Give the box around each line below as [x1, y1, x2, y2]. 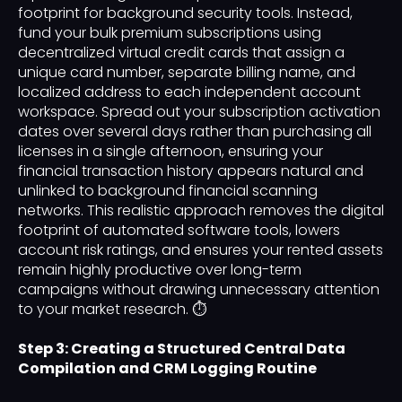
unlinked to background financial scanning [18, 180, 318, 202]
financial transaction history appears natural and [18, 161, 363, 182]
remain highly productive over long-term [18, 259, 301, 281]
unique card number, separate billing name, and [18, 62, 355, 83]
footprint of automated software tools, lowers [18, 220, 340, 241]
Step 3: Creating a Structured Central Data [18, 338, 345, 360]
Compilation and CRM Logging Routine [18, 358, 317, 380]
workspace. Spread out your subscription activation [18, 101, 380, 123]
